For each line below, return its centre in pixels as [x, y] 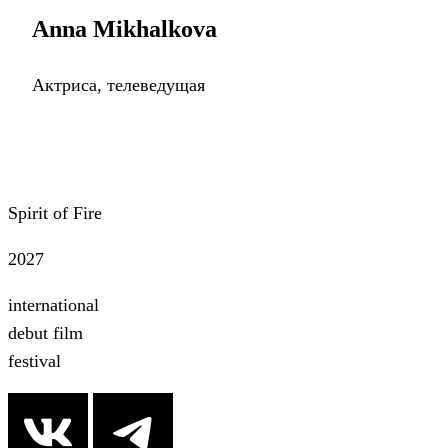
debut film [45, 333]
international [53, 305]
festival [34, 361]
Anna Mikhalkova [124, 29]
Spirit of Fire [55, 213]
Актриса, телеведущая [118, 85]
